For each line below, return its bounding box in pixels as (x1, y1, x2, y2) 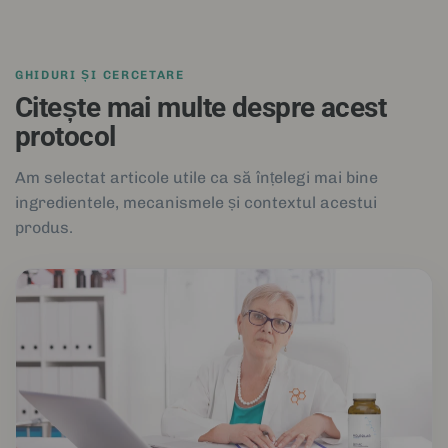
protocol (15, 119, 116, 153)
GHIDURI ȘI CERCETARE (15, 67, 185, 82)
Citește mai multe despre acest (15, 90, 387, 124)
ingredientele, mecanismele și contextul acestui (15, 192, 378, 212)
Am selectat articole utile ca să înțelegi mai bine (15, 167, 379, 187)
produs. (15, 217, 73, 237)
